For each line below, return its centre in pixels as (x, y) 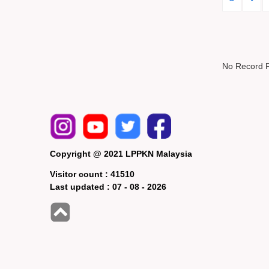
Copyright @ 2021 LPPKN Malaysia (121, 154)
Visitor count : (80, 174)
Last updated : (81, 187)
